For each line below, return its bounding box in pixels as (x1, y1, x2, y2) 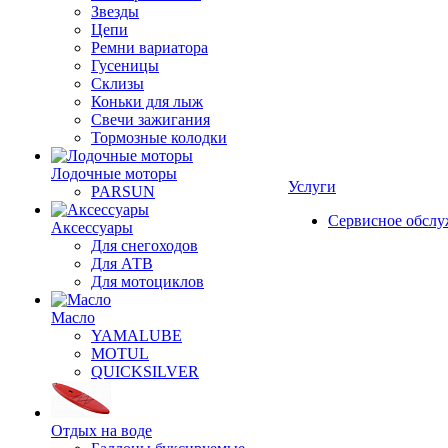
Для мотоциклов (91, 273, 204, 290)
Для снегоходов (91, 237, 198, 254)
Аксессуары (51, 219, 133, 236)
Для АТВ (91, 255, 153, 272)
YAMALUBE (91, 327, 182, 344)
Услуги (288, 178, 336, 195)
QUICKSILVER (91, 363, 199, 380)
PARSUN (91, 183, 155, 200)
